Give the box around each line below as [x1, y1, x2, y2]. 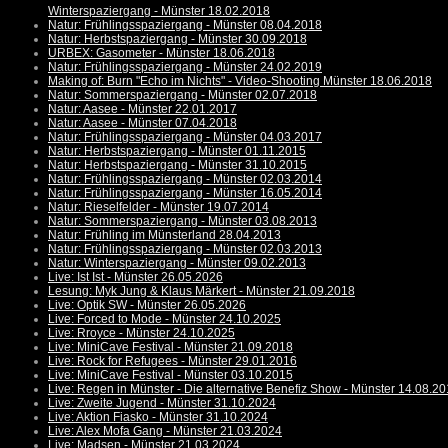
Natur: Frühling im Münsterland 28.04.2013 [48, 228, 281, 243]
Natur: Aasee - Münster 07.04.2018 [48, 116, 237, 131]
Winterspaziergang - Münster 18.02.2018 [48, 4, 270, 19]
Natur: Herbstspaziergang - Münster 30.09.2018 [48, 32, 307, 47]
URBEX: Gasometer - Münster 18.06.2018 [48, 46, 275, 61]
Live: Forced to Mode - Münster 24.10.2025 [48, 312, 281, 327]
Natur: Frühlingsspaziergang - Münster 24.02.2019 [48, 60, 322, 75]
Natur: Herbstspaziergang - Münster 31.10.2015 [48, 158, 307, 173]
